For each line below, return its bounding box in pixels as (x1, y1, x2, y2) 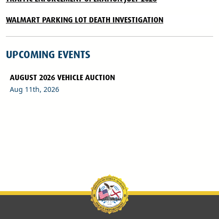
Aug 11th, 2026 (10, 85, 59, 94)
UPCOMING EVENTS (6, 47, 90, 62)
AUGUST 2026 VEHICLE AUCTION (10, 72, 115, 83)
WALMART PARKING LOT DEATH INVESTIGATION (6, 15, 163, 25)
